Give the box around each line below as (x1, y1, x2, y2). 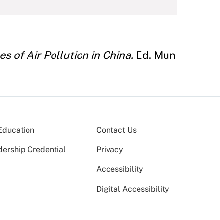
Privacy (96, 145, 123, 154)
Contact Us (96, 125, 137, 135)
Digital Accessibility (96, 184, 169, 193)
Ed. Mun (133, 49, 176, 61)
